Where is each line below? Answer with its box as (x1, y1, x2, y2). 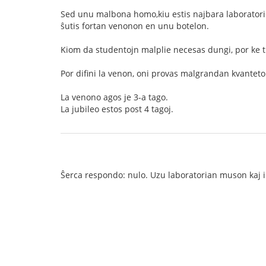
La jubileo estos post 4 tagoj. (61, 103, 173, 115)
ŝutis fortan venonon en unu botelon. (61, 20, 209, 31)
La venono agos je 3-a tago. (61, 91, 168, 103)
